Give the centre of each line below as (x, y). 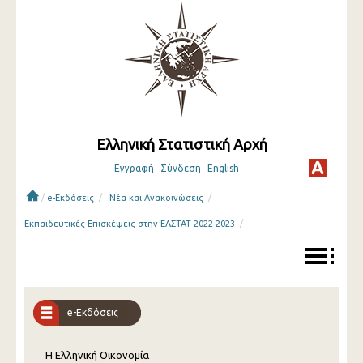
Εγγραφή (134, 168)
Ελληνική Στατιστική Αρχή (181, 144)
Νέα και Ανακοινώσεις (156, 198)
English (223, 168)
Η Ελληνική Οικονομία (97, 355)
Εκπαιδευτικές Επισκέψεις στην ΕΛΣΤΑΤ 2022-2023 (130, 224)
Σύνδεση (180, 168)
